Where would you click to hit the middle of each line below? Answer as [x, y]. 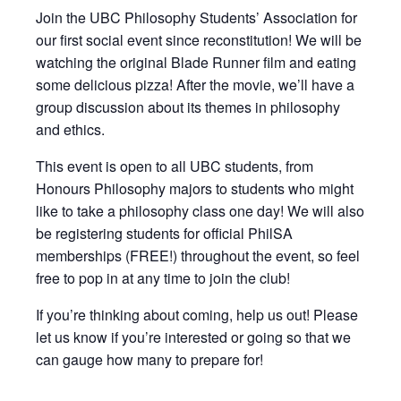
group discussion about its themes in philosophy [188, 107]
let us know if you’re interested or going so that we [193, 337]
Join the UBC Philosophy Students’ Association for [196, 17]
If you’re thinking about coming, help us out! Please [197, 315]
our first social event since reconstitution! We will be [199, 40]
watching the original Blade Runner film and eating [196, 62]
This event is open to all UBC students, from [175, 166]
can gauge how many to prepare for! [149, 359]
